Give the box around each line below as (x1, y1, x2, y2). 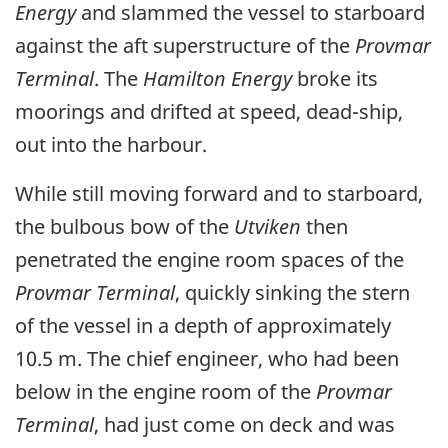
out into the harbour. (15, 131, 207, 159)
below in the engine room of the (15, 378, 316, 406)
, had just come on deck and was (94, 411, 395, 439)
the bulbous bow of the (15, 213, 234, 241)
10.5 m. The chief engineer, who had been (15, 345, 399, 373)
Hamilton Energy (143, 65, 292, 93)
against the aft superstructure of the (15, 32, 355, 60)
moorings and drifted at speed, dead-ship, (15, 98, 403, 126)
